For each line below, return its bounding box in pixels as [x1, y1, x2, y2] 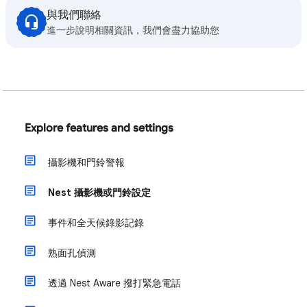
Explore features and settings [25, 121, 173, 135]
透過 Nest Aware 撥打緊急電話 [48, 277, 181, 289]
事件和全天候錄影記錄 [48, 217, 144, 229]
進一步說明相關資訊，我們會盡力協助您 [47, 24, 219, 36]
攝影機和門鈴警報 [48, 156, 125, 169]
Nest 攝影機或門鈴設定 [48, 186, 151, 199]
